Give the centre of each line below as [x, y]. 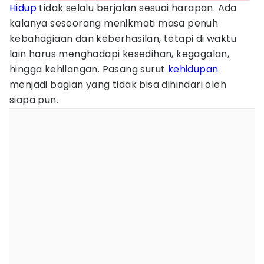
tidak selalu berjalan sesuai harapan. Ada [137, 8]
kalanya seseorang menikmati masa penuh [114, 23]
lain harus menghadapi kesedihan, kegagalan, [120, 54]
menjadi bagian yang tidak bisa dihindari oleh [118, 85]
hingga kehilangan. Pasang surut [89, 69]
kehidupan [193, 69]
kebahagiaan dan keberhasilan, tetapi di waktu [123, 39]
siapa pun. [34, 100]
